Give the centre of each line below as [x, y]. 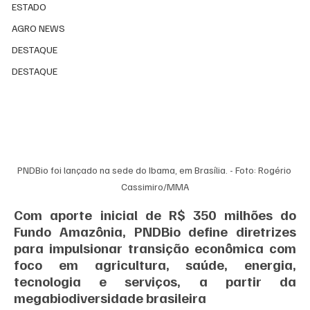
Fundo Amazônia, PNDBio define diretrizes [155, 231]
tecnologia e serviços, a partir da [155, 281]
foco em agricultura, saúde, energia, [155, 265]
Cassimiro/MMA [155, 187]
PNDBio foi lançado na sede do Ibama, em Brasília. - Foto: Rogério [155, 170]
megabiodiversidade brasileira [110, 298]
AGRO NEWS [39, 28]
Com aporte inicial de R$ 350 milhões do [155, 215]
